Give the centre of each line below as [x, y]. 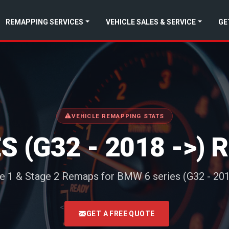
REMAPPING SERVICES [45, 22]
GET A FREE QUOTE [120, 213]
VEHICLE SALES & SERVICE [151, 22]
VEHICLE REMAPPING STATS [118, 116]
